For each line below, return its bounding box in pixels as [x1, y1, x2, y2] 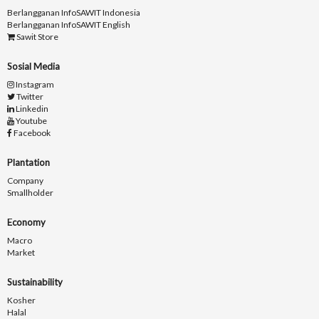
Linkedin [14, 103, 48, 115]
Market [7, 247, 35, 258]
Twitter [15, 91, 43, 103]
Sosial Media [7, 61, 60, 73]
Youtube [14, 115, 47, 127]
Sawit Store [15, 31, 58, 43]
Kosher [7, 295, 36, 306]
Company [7, 175, 43, 187]
